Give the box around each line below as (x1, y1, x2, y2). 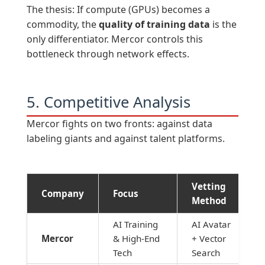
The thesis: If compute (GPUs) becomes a (26, 3, 210, 17)
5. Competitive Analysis (26, 92, 190, 113)
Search (191, 247, 220, 259)
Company (41, 188, 84, 200)
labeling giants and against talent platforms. (26, 132, 225, 146)
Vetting (191, 180, 226, 193)
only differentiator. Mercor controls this (26, 33, 203, 46)
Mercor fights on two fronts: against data (26, 117, 212, 131)
